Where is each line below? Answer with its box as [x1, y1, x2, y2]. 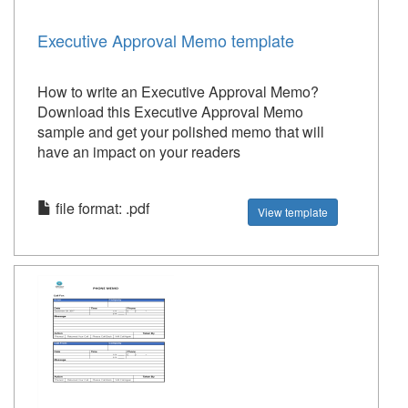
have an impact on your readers [37, 141, 240, 162]
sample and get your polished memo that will [37, 121, 324, 142]
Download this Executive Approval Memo [37, 101, 303, 122]
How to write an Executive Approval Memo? [37, 81, 319, 102]
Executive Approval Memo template [37, 28, 294, 52]
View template [258, 204, 329, 219]
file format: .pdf [52, 198, 149, 219]
